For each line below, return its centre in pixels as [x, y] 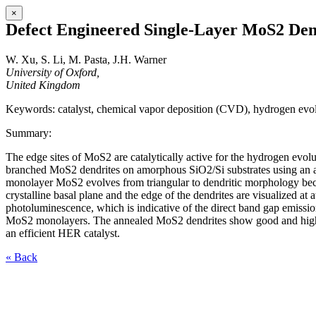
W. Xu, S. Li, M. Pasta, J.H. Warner [86, 59]
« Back [22, 257]
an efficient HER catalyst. [63, 233]
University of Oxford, [53, 72]
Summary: [29, 133]
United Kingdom [43, 85]
